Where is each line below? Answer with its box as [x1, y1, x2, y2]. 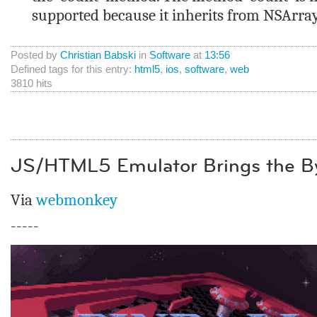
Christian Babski [60, 49, 136, 61]
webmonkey [36, 190, 117, 209]
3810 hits [11, 77, 52, 89]
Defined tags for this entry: [11, 63, 134, 75]
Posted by [11, 49, 60, 61]
